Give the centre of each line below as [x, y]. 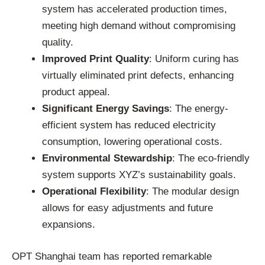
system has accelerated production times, [135, 9]
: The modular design [193, 192]
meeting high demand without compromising [139, 26]
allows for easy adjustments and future [127, 208]
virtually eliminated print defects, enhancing [138, 76]
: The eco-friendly [211, 159]
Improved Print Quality [96, 59]
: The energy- [199, 109]
